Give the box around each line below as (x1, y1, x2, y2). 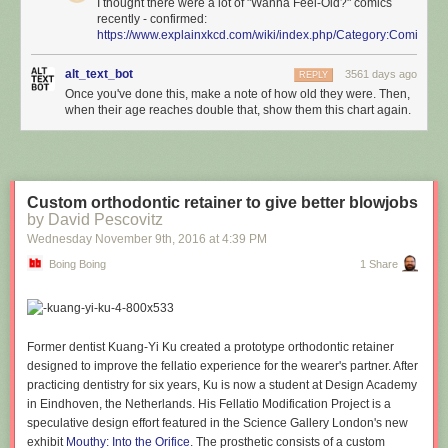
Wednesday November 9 (27, 231, 162, 246)
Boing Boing (49, 257, 106, 270)
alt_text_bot (65, 66, 133, 81)
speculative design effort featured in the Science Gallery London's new (27, 415, 408, 430)
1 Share (360, 257, 398, 270)
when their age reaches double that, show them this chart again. (65, 102, 411, 117)
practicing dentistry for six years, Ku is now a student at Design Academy (27, 377, 417, 392)
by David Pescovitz (27, 210, 163, 228)
